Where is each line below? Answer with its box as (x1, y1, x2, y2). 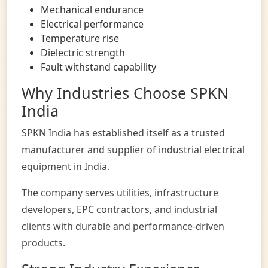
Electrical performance (41, 17, 144, 31)
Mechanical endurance (41, 2, 144, 16)
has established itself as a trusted (71, 126, 225, 139)
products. (22, 236, 65, 249)
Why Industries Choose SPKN (22, 82, 229, 103)
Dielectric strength (41, 45, 125, 59)
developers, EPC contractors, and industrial (22, 202, 217, 216)
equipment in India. (22, 159, 109, 173)
